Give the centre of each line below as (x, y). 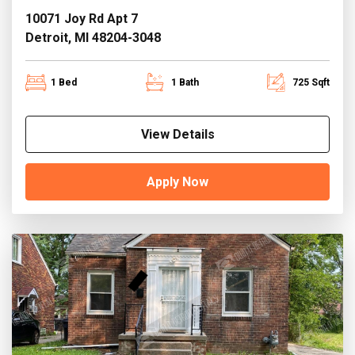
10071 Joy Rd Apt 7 (82, 19)
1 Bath (185, 82)
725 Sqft (311, 82)
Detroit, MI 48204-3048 (93, 38)
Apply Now (177, 181)
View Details (177, 134)
